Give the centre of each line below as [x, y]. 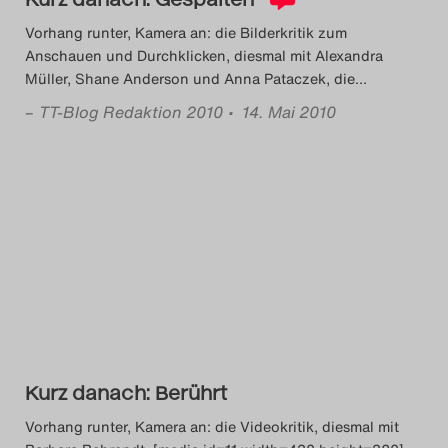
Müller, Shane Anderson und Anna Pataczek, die [190, 78]
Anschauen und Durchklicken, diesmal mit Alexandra [204, 55]
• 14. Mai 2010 [282, 112]
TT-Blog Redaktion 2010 [131, 112]
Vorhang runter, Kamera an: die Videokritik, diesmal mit [212, 426]
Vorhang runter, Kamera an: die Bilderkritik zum [186, 32]
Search [226, 39]
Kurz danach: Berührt [126, 391]
